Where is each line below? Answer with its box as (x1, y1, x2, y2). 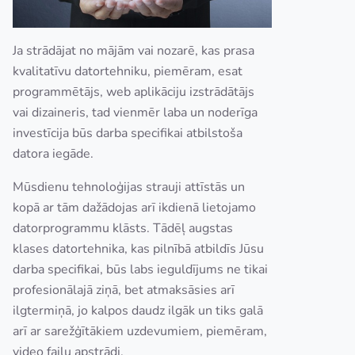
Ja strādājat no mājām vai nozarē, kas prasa (13, 41, 254, 59)
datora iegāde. (13, 144, 97, 162)
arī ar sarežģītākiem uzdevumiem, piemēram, (13, 322, 267, 340)
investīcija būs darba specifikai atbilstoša (13, 124, 242, 142)
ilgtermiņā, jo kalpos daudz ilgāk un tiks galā (13, 301, 263, 319)
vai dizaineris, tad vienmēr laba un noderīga (13, 103, 258, 121)
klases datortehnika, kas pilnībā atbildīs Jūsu (13, 239, 264, 258)
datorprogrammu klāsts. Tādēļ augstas (13, 219, 233, 237)
